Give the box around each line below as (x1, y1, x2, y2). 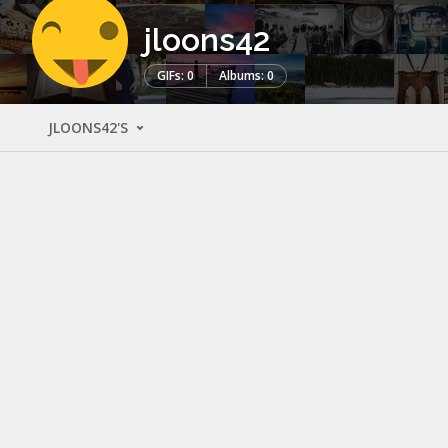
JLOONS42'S (48, 117, 132, 137)
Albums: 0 (219, 66, 274, 84)
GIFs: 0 (157, 66, 194, 84)
